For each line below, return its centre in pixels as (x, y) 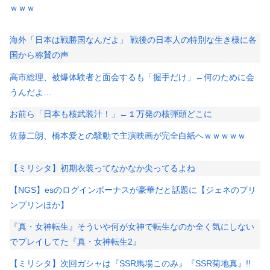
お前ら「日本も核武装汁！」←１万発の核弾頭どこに (111, 114)
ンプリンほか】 (39, 205)
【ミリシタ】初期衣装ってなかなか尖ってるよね (102, 168)
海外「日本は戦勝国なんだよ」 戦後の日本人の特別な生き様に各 (133, 40)
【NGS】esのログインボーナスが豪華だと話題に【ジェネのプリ (133, 190)
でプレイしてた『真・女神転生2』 (75, 242)
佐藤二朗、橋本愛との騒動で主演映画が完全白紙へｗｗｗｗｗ (128, 136)
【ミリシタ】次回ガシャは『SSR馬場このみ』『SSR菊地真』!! (134, 264)
